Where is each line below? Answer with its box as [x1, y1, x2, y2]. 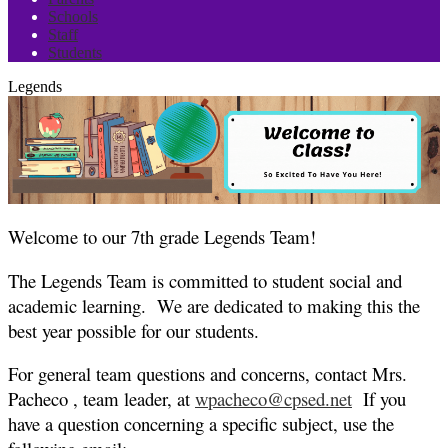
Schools [48, 8, 98, 26]
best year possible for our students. [8, 318, 265, 344]
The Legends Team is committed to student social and [8, 268, 402, 294]
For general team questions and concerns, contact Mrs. [8, 361, 407, 387]
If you [357, 386, 406, 412]
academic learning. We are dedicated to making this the [8, 293, 420, 319]
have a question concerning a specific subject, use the [8, 411, 394, 437]
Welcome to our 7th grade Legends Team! [8, 224, 316, 250]
